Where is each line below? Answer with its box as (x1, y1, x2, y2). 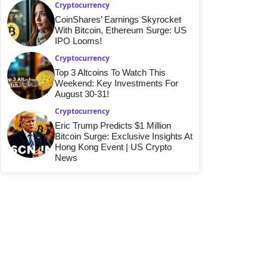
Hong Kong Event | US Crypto (55, 141, 172, 152)
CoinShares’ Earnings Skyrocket (55, 14, 181, 24)
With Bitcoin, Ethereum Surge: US (55, 24, 187, 35)
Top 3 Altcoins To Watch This (55, 67, 166, 77)
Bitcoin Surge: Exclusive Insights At (55, 131, 193, 141)
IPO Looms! (55, 35, 102, 46)
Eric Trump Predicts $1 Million (55, 120, 171, 131)
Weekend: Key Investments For (55, 77, 178, 88)
